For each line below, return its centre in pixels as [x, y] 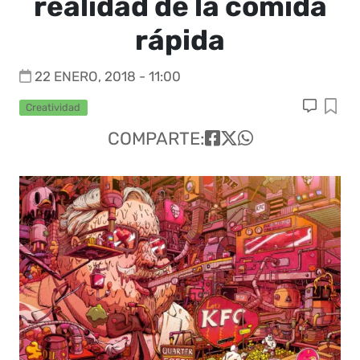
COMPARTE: [156, 139]
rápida [180, 40]
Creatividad [53, 107]
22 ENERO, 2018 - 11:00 [108, 76]
